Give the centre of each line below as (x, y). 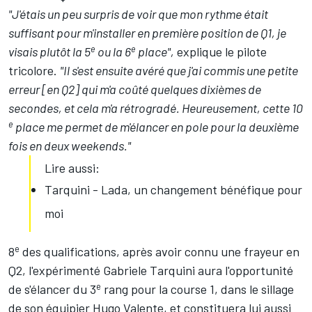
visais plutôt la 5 (49, 52)
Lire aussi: (72, 168)
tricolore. (34, 71)
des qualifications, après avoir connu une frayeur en (159, 252)
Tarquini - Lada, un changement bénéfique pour (173, 190)
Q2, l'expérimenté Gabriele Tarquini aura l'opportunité (151, 271)
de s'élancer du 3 (52, 289)
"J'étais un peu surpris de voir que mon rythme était (138, 14)
